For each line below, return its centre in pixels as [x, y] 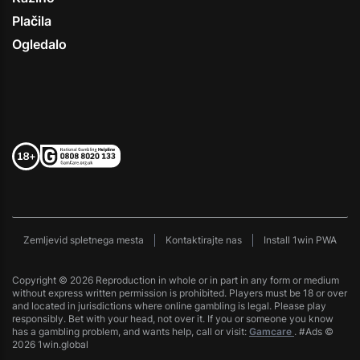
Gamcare [272, 332]
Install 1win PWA [300, 240]
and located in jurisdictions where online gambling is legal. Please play [169, 306]
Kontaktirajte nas [204, 240]
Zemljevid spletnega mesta [84, 240]
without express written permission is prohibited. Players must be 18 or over [180, 293]
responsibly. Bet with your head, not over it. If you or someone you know [173, 319]
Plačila [32, 21]
